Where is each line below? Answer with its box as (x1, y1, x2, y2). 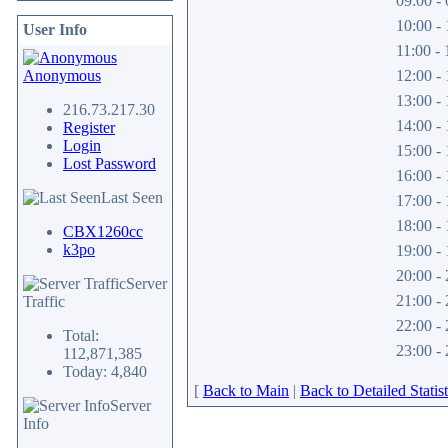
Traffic (23, 293, 65, 310)
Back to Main (203, 382, 289, 399)
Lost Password (63, 155, 156, 172)
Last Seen (101, 189, 163, 206)
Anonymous (23, 67, 101, 84)
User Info (23, 21, 87, 38)
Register (63, 119, 115, 136)
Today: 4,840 (63, 363, 147, 380)
